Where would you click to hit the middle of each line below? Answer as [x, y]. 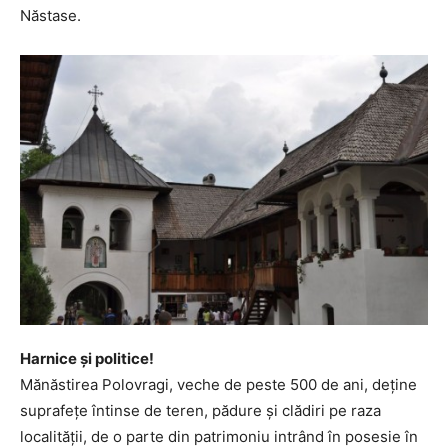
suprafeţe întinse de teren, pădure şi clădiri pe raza [200, 410]
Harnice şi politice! [87, 358]
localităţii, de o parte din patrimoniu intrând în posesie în [219, 436]
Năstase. [50, 15]
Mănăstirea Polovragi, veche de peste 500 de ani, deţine [218, 384]
